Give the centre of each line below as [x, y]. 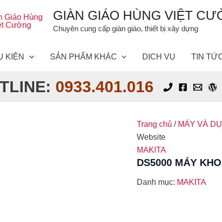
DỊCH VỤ [159, 57]
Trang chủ [155, 124]
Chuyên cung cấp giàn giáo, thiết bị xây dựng [125, 28]
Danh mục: [157, 182]
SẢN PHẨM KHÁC [83, 57]
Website [151, 137]
